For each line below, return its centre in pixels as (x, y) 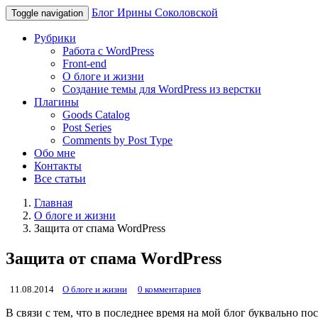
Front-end (84, 64)
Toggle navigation (47, 13)
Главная (53, 203)
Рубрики (55, 38)
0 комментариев (169, 289)
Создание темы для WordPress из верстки (162, 89)
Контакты (58, 166)
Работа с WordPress (108, 51)
